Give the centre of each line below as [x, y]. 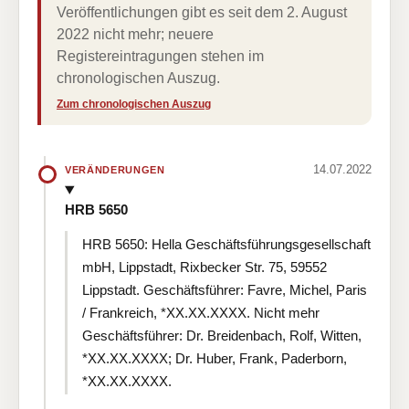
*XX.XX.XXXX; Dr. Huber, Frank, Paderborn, [215, 358]
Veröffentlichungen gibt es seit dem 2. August [202, 12]
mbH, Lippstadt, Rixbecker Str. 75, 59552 [204, 267]
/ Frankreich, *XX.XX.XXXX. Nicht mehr [201, 312]
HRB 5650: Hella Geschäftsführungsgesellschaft [226, 244]
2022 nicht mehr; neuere [135, 34]
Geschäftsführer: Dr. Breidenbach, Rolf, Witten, [222, 335]
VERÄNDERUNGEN [115, 169]
